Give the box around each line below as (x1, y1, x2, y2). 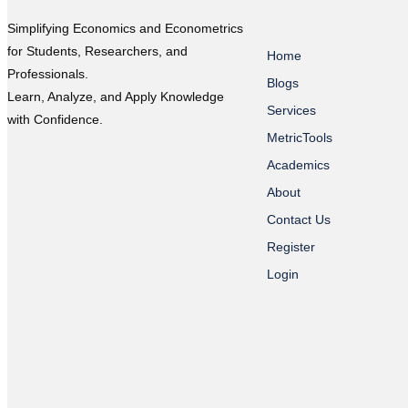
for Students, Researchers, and (7, 44, 188, 58)
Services (267, 103, 316, 117)
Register (267, 240, 315, 254)
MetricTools (267, 130, 332, 145)
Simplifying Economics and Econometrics (7, 21, 243, 36)
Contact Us (267, 212, 331, 227)
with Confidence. (7, 112, 103, 127)
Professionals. (7, 66, 88, 81)
